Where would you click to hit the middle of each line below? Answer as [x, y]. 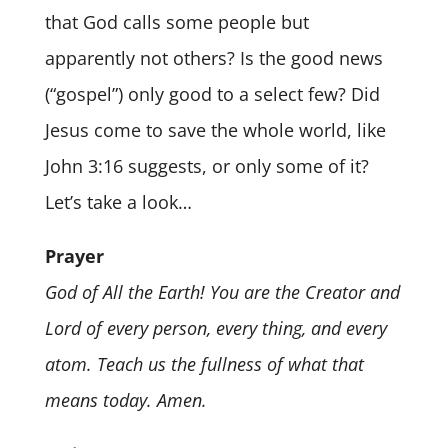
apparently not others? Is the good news [213, 57]
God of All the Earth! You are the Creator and [222, 291]
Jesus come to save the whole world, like [215, 129]
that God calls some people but [176, 21]
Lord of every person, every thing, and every [215, 327]
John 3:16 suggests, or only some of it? [206, 165]
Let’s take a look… [120, 201]
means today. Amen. [125, 399]
